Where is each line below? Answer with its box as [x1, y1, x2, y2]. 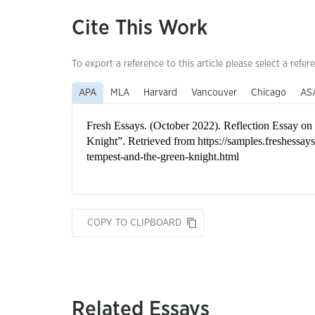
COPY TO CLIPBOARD [87, 218, 181, 228]
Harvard [143, 88, 177, 98]
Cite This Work [72, 18, 207, 39]
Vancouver [191, 88, 237, 98]
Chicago [251, 88, 286, 98]
